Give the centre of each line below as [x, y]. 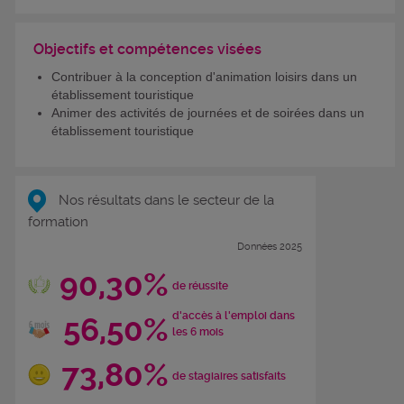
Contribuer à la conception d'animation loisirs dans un [204, 77]
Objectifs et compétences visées [147, 50]
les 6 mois [197, 331]
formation [58, 221]
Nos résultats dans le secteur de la [165, 200]
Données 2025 [270, 246]
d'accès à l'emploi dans [233, 315]
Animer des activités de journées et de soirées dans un [208, 113]
